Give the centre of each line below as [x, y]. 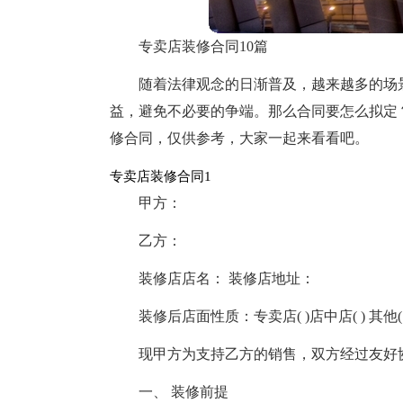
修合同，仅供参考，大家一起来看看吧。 [239, 138]
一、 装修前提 [184, 392]
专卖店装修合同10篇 [203, 46]
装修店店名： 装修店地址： [227, 278]
